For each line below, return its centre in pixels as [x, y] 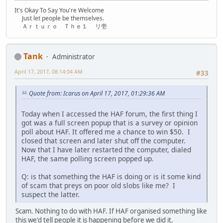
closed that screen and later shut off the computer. [104, 140]
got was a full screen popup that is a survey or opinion [110, 122]
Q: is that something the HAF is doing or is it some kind [111, 176]
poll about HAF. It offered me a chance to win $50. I [106, 131]
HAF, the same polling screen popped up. [88, 158]
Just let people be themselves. [59, 18]
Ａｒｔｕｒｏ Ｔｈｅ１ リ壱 [61, 26]
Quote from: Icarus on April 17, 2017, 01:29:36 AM [97, 94]
